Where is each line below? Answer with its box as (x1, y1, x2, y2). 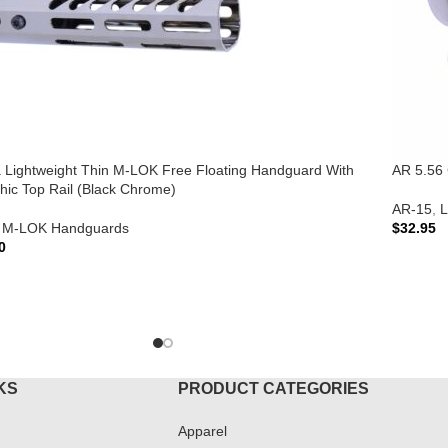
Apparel (177, 423, 227, 439)
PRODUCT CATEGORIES (177, 380, 369, 397)
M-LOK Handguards (2, 220, 129, 236)
